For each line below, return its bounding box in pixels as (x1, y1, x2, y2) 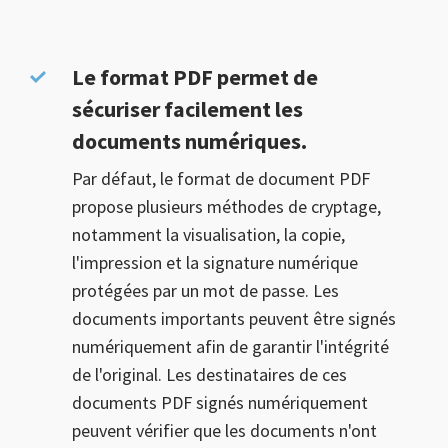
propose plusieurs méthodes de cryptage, (72, 195, 381, 218)
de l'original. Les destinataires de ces (72, 363, 347, 386)
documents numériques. (72, 127, 307, 155)
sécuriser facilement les (72, 95, 303, 123)
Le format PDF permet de (72, 63, 318, 91)
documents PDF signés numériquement (72, 391, 368, 414)
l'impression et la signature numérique (72, 251, 358, 274)
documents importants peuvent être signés (72, 307, 396, 330)
